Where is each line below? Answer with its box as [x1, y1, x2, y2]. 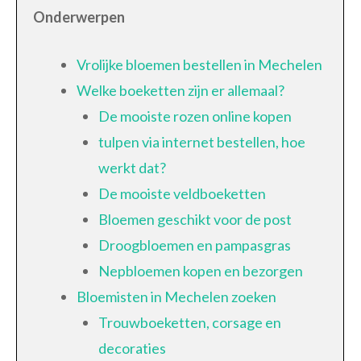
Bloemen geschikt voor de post [98, 210, 292, 229]
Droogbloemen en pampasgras [98, 236, 291, 255]
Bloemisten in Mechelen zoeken [77, 288, 276, 306]
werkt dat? [98, 159, 166, 177]
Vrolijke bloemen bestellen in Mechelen [77, 56, 322, 74]
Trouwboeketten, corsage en [98, 313, 281, 332]
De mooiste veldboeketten [98, 185, 266, 203]
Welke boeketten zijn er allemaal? [77, 81, 284, 100]
